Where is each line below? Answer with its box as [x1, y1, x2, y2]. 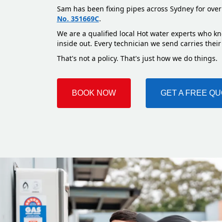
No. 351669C [56, 14, 99, 24]
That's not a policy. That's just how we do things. [56, 54, 218, 63]
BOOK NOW [71, 89, 116, 98]
